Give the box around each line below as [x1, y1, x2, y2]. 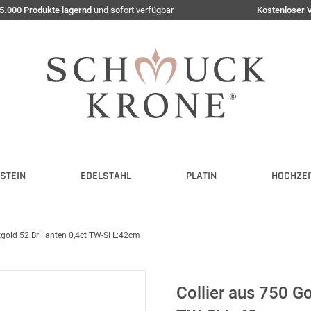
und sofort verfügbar [92, 5, 174, 15]
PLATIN [186, 169, 217, 183]
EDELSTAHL [81, 169, 131, 183]
